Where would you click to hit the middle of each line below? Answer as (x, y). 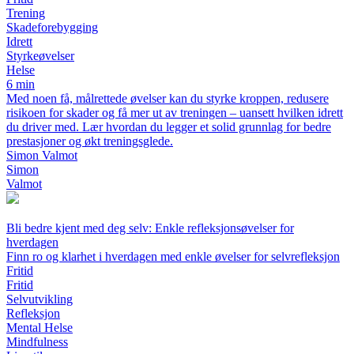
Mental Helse (40, 328)
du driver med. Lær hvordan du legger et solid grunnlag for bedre (169, 127)
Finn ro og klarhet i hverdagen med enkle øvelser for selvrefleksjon (173, 257)
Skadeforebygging (52, 28)
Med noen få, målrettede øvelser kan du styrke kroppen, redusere (168, 99)
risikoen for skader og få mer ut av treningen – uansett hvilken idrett (175, 113)
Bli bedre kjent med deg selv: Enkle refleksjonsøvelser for (150, 228)
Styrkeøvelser (40, 56)
